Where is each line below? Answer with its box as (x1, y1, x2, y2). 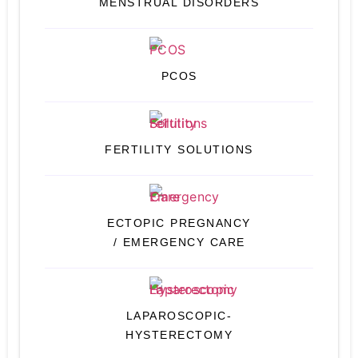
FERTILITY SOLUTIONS (105, 143, 253, 156)
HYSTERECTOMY (125, 328, 233, 341)
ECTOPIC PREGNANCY (107, 217, 251, 229)
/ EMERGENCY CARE (113, 236, 245, 249)
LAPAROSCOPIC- (125, 309, 233, 322)
